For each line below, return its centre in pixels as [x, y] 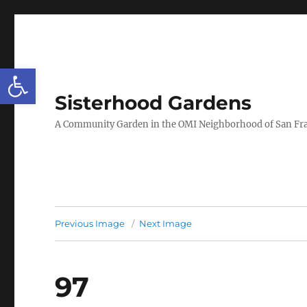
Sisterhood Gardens [153, 103]
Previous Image [90, 223]
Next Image [166, 223]
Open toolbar [45, 75]
